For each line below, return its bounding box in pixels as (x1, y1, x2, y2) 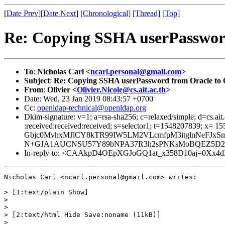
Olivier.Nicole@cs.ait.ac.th (77, 85, 166, 94)
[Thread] (133, 9, 160, 18)
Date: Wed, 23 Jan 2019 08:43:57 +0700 (24, 94, 153, 103)
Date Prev (7, 9, 38, 18)
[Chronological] (80, 9, 131, 18)
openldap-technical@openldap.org (37, 103, 146, 112)
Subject (24, 76, 50, 85)
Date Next (43, 9, 76, 18)
